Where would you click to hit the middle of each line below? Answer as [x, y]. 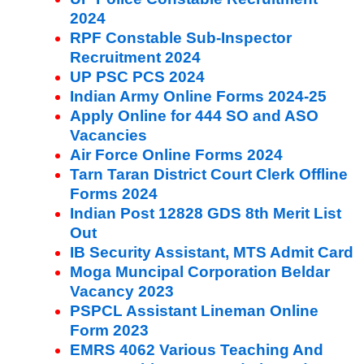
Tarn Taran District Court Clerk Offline [209, 174]
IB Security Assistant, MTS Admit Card [212, 252]
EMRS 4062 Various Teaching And [197, 349]
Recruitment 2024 [135, 57]
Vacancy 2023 [122, 291]
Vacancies [108, 135]
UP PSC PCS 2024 [137, 76]
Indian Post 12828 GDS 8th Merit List [206, 213]
